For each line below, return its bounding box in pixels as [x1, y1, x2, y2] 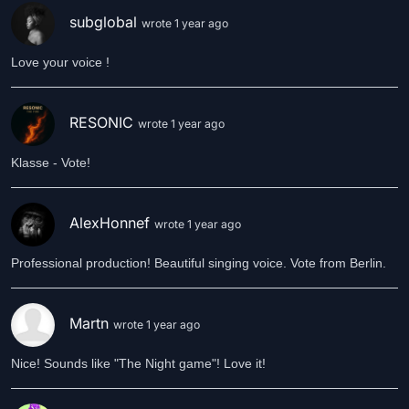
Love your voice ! [11, 55, 110, 69]
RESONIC [69, 113, 138, 132]
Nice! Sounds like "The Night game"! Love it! [11, 356, 266, 371]
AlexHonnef [69, 214, 154, 233]
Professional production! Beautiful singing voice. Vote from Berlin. [11, 256, 386, 270]
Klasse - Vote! [11, 155, 90, 170]
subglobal [69, 13, 142, 32]
